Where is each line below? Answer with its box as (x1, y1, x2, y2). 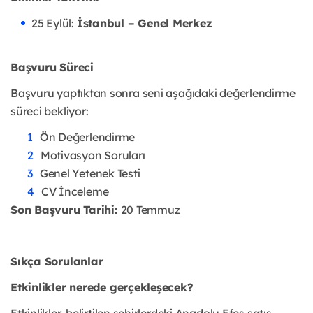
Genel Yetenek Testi (39, 166, 140, 181)
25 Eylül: (31, 16, 77, 31)
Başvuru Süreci (10, 60, 94, 75)
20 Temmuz (120, 203, 180, 217)
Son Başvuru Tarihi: (10, 203, 121, 217)
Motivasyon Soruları (40, 148, 145, 163)
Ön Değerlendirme (39, 130, 136, 145)
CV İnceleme (41, 184, 109, 199)
